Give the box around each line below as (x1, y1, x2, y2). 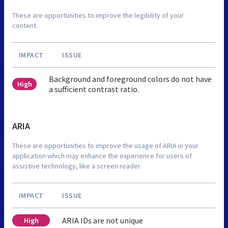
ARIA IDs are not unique (62, 215, 143, 225)
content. (12, 20, 38, 30)
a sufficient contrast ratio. (49, 83, 139, 94)
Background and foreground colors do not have (49, 73, 212, 84)
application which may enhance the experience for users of (12, 151, 192, 160)
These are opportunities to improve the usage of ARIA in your (12, 140, 198, 150)
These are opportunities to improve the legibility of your (12, 10, 184, 20)
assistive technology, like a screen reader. (12, 161, 141, 170)
